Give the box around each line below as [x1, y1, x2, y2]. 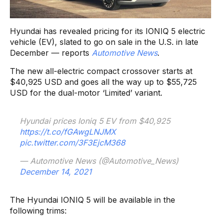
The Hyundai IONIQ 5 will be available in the [10, 194, 175, 205]
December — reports [10, 47, 92, 58]
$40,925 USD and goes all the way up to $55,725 [10, 76, 197, 87]
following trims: [10, 205, 67, 216]
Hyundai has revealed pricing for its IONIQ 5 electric [10, 26, 205, 36]
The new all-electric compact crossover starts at [10, 66, 192, 76]
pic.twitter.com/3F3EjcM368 [20, 137, 125, 147]
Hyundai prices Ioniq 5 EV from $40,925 [20, 115, 170, 126]
